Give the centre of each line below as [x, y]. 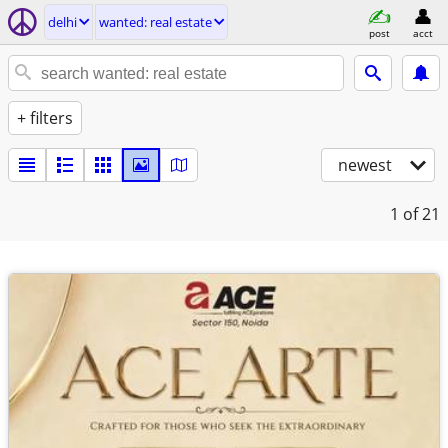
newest [365, 165]
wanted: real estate [155, 22]
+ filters [45, 118]
